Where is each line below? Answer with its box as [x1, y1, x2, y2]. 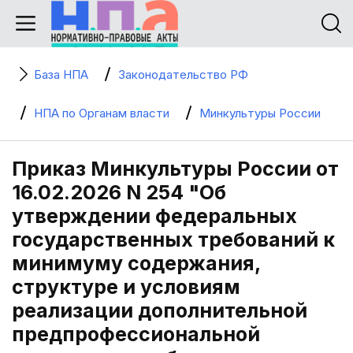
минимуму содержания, [12, 251, 260, 275]
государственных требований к [12, 228, 335, 251]
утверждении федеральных [12, 204, 297, 228]
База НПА [34, 67, 88, 82]
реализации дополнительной [12, 299, 307, 322]
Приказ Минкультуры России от [12, 157, 339, 180]
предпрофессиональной [12, 322, 260, 346]
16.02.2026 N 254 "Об [12, 180, 226, 204]
